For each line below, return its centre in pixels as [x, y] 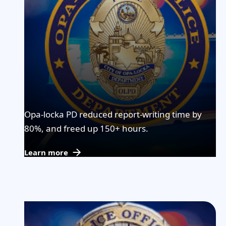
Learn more [46, 152]
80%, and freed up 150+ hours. [86, 128]
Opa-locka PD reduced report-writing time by [113, 114]
